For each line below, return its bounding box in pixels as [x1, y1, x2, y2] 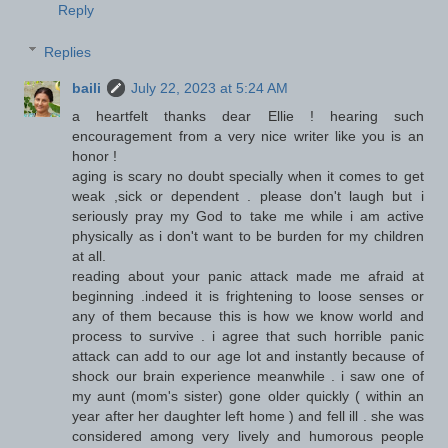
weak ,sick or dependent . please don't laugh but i [72, 187, 424, 204]
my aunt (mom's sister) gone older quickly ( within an [72, 387, 424, 404]
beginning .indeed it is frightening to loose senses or [72, 287, 424, 304]
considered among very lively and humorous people [72, 427, 424, 444]
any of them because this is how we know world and [72, 307, 424, 324]
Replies [44, 43, 92, 60]
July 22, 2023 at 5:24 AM [131, 79, 289, 96]
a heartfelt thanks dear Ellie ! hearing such [72, 107, 424, 124]
